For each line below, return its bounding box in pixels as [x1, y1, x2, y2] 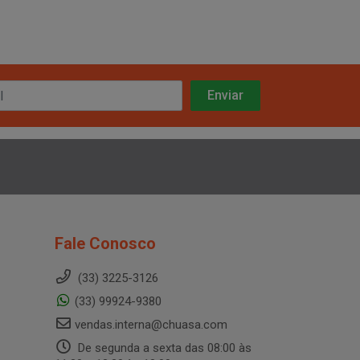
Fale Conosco [54, 234, 156, 253]
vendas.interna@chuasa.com [74, 317, 227, 332]
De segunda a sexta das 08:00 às [74, 341, 252, 355]
